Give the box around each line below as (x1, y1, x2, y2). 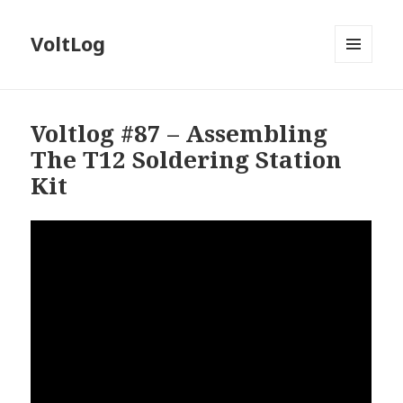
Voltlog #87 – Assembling (31, 117, 328, 150)
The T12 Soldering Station (31, 143, 343, 176)
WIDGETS (335, 93, 388, 109)
